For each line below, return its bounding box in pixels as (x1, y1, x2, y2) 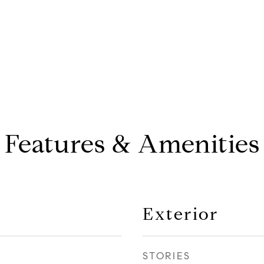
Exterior (143, 203, 219, 225)
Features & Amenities (4, 128, 260, 160)
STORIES (143, 250, 191, 262)
